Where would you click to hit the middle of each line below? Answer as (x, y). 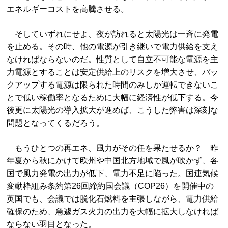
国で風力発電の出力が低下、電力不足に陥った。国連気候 (113, 173)
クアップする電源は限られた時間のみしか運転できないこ (113, 85)
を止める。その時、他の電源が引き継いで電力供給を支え (113, 47)
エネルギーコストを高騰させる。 (68, 9)
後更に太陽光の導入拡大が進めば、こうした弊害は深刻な (113, 110)
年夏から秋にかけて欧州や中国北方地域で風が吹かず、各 (113, 161)
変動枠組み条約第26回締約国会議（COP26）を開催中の (110, 186)
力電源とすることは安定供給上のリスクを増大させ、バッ (113, 72)
